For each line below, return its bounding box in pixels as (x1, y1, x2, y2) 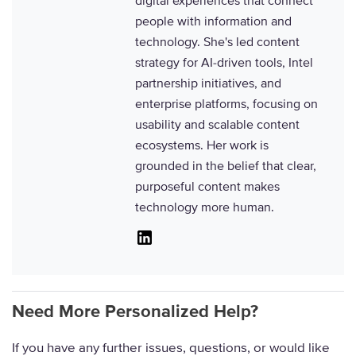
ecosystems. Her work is (135, 137, 269, 153)
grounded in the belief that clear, (135, 158, 316, 174)
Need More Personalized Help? (12, 300, 258, 323)
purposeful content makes (135, 179, 280, 195)
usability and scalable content (135, 117, 300, 133)
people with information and (135, 14, 292, 29)
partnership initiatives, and (135, 75, 281, 91)
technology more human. (135, 199, 274, 215)
